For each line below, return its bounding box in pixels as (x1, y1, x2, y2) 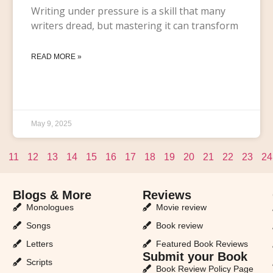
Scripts (26, 257, 53, 267)
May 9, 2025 (30, 119, 72, 128)
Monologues (26, 202, 74, 212)
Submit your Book (142, 249, 247, 263)
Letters (26, 238, 54, 249)
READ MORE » (30, 52, 82, 61)
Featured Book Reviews (156, 238, 249, 249)
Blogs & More (12, 188, 91, 202)
